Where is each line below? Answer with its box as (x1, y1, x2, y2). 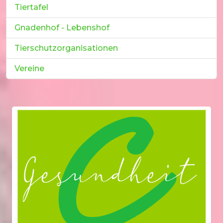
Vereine (14, 63, 44, 73)
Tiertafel (14, 2, 48, 12)
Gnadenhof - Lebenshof (14, 22, 110, 32)
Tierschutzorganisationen (14, 43, 118, 53)
